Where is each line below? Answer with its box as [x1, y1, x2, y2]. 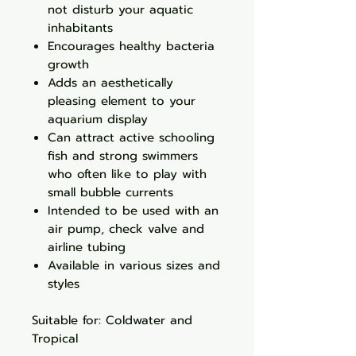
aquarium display [48, 110, 148, 128]
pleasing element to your [48, 92, 195, 110]
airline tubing [48, 238, 126, 256]
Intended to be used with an [48, 202, 219, 219]
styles [48, 275, 79, 292]
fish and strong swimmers [48, 147, 198, 164]
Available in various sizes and [48, 257, 220, 274]
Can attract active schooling [48, 129, 215, 146]
